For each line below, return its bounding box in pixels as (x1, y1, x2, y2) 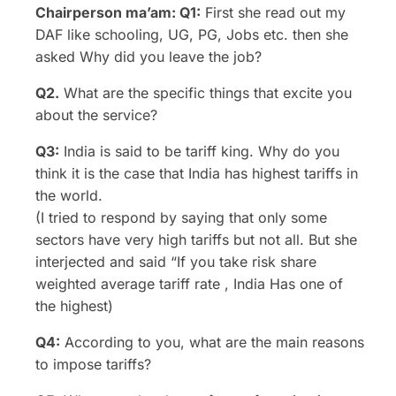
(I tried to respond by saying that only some (35, 209, 327, 227)
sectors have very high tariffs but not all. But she (35, 231, 357, 249)
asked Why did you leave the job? (35, 48, 262, 66)
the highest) (35, 297, 113, 316)
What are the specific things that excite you (59, 84, 352, 103)
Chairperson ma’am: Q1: (35, 4, 201, 22)
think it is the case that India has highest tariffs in (35, 164, 358, 183)
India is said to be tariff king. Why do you (59, 142, 339, 161)
